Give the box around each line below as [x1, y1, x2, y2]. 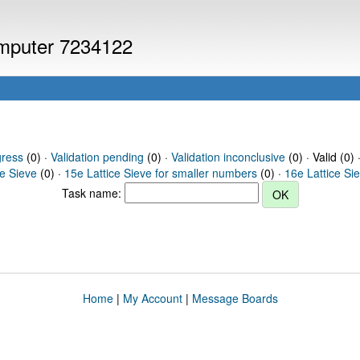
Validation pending [50, 149, 144, 165]
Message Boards [191, 290, 278, 306]
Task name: [61, 184, 125, 201]
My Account [122, 290, 182, 306]
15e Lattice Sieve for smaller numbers [64, 165, 257, 181]
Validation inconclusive [170, 149, 285, 165]
